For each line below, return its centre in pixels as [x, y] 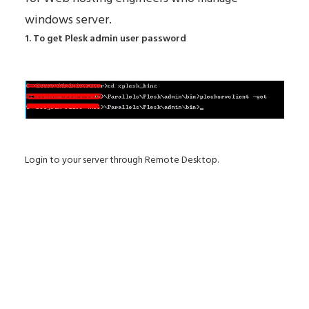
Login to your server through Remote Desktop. [122, 161]
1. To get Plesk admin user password [106, 39]
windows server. [68, 20]
